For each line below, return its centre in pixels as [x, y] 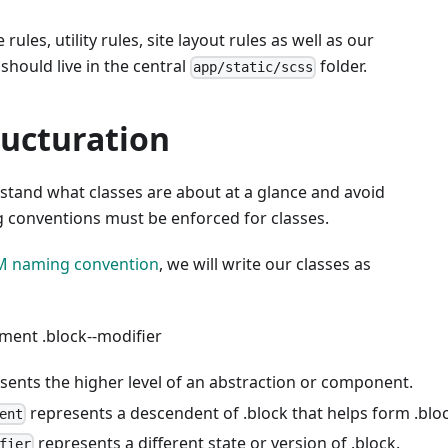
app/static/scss [253, 67]
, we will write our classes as [265, 264]
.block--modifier [102, 336]
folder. [342, 66]
